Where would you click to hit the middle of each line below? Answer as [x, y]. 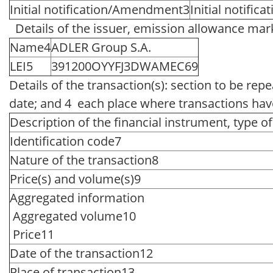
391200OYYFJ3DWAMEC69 [125, 66]
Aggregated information [77, 197]
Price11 [32, 234]
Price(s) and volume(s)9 [75, 179]
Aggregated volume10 [73, 216]
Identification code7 [66, 141]
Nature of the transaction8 [84, 160]
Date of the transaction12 [81, 253]
